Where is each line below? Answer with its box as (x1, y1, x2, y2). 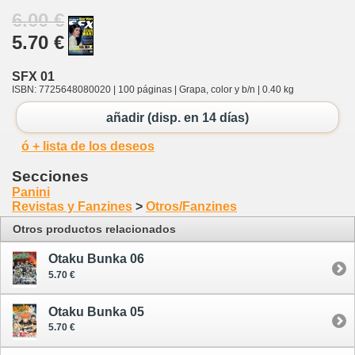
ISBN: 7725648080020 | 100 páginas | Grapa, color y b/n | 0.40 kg (12, 83, 294, 95)
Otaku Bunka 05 (48, 304, 144, 319)
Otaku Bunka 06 (48, 252, 144, 266)
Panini (12, 185, 50, 200)
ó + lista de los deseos (21, 139, 155, 154)
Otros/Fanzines (146, 200, 237, 214)
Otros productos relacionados (13, 223, 176, 236)
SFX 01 (12, 69, 55, 83)
